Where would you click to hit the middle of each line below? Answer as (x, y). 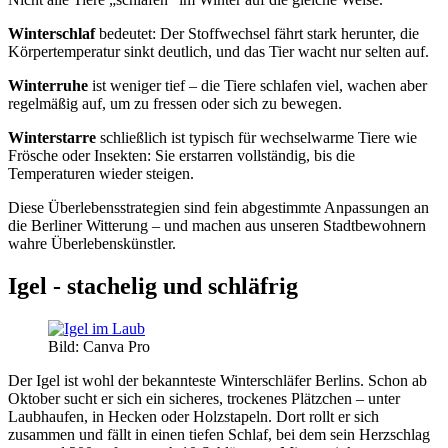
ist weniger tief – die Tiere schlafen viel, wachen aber (257, 85)
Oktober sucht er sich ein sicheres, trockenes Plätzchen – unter (204, 398)
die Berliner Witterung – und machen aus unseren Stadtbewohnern (217, 225)
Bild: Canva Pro (99, 346)
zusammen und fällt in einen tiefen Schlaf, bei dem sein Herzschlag (219, 434)
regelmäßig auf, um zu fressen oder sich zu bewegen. (175, 103)
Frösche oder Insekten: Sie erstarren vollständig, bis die (181, 155)
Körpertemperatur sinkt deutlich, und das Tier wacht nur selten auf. (218, 51)
